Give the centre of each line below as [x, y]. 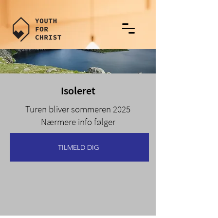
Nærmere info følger [78, 122]
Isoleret [78, 91]
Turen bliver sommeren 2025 [78, 109]
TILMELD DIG [78, 147]
